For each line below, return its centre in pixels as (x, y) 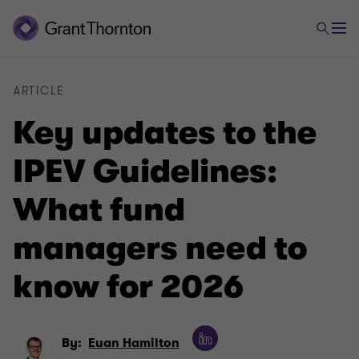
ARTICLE (39, 91)
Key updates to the (165, 133)
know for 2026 (128, 287)
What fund (99, 210)
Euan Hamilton (134, 343)
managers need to (160, 248)
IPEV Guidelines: (145, 171)
